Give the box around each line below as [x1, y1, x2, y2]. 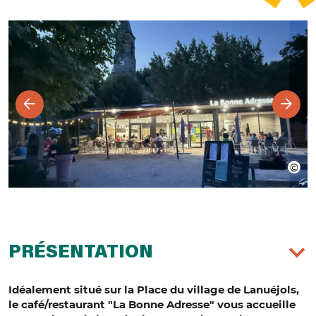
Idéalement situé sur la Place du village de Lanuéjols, [8, 283, 299, 297]
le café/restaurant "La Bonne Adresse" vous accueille [8, 298, 296, 312]
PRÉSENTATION [8, 244, 153, 263]
